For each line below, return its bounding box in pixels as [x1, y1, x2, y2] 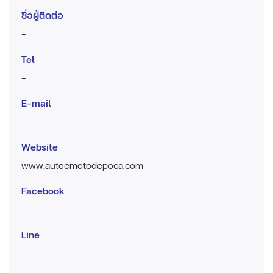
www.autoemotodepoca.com [21, 158, 143, 172]
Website [21, 140, 58, 154]
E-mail [21, 96, 51, 110]
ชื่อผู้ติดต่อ [21, 8, 63, 23]
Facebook [21, 183, 65, 198]
